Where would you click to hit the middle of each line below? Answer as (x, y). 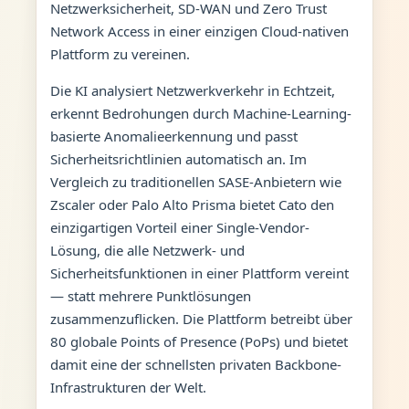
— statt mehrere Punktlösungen (150, 295)
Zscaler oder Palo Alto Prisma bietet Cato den (192, 204)
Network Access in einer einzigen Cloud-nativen (199, 31)
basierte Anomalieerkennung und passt (173, 136)
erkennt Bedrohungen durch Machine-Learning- (200, 113)
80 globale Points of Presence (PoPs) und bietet (199, 341)
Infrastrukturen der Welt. (128, 387)
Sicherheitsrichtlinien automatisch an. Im (178, 158)
